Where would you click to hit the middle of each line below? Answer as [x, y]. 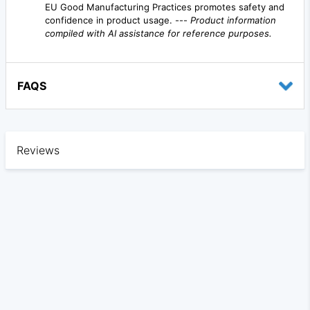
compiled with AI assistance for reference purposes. [158, 34]
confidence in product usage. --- [118, 20]
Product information [233, 20]
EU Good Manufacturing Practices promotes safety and [165, 7]
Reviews [38, 151]
